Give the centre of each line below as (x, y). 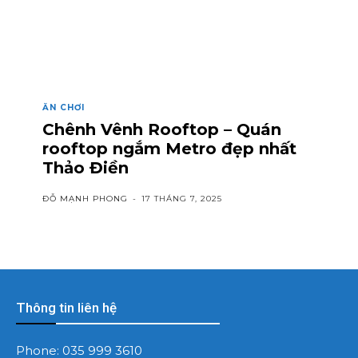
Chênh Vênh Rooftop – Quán (162, 129)
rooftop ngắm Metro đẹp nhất (169, 148)
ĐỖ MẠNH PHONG (85, 198)
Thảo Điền (86, 167)
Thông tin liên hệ (66, 307)
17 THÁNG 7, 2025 (182, 198)
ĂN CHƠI (64, 107)
